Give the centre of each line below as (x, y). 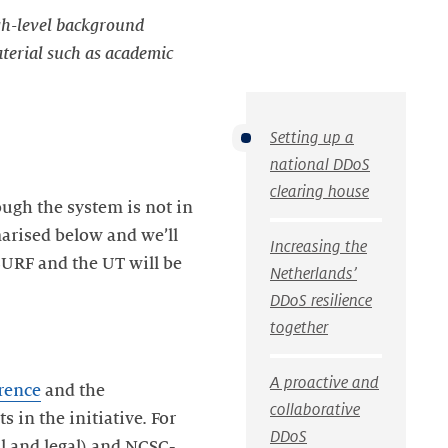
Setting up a (312, 137)
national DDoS (320, 164)
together (299, 327)
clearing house (319, 191)
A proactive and (324, 382)
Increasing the (318, 246)
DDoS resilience (321, 300)
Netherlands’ (313, 273)
